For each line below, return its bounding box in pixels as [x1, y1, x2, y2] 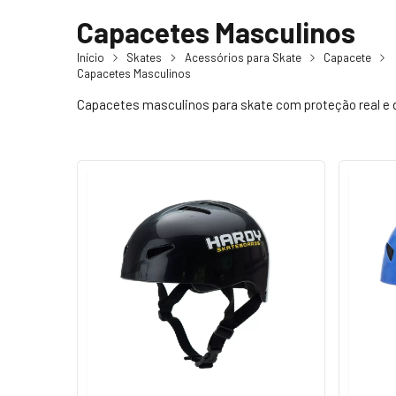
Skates [126, 49, 163, 65]
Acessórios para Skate [184, 49, 301, 65]
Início [77, 49, 104, 65]
